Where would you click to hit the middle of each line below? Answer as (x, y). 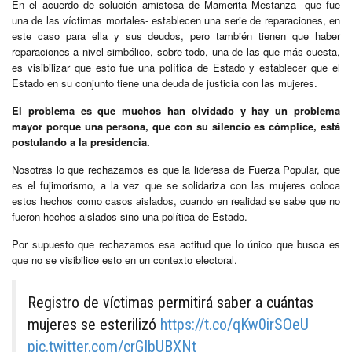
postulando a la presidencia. (81, 141)
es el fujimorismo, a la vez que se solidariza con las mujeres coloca (176, 185)
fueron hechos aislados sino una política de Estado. (130, 216)
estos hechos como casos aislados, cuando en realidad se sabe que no (176, 200)
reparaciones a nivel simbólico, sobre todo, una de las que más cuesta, (176, 51)
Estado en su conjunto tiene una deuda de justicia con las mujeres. (165, 82)
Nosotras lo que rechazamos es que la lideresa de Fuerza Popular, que (176, 169)
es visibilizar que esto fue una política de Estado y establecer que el (176, 67)
